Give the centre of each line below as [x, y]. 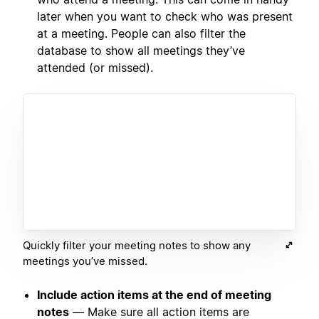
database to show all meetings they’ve [141, 50]
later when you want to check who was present [165, 16]
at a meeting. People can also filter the [141, 33]
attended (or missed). [95, 67]
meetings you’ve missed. [85, 261]
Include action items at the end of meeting [154, 294]
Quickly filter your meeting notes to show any [137, 245]
